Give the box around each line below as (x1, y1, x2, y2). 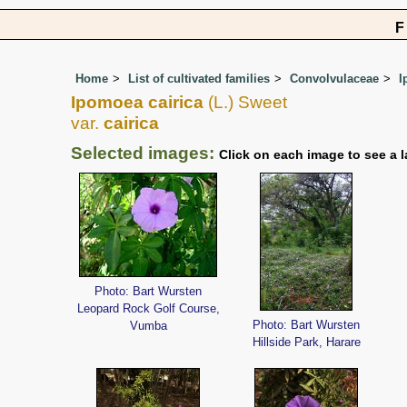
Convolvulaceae (290, 71, 379, 85)
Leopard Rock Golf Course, (76, 302, 220, 316)
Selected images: (71, 143, 219, 163)
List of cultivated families (128, 71, 270, 85)
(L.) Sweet (203, 92, 287, 112)
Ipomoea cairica (71, 92, 203, 112)
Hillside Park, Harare (252, 335, 361, 350)
